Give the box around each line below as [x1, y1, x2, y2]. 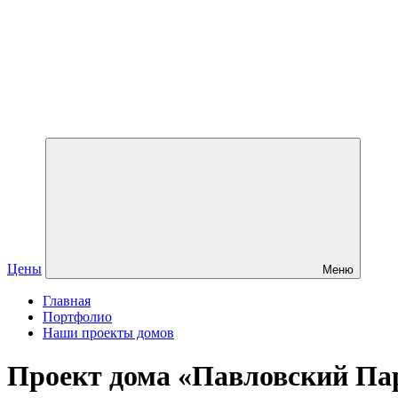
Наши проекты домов [43, 325, 174, 340]
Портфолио [43, 309, 112, 324]
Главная [43, 293, 91, 308]
